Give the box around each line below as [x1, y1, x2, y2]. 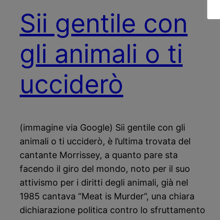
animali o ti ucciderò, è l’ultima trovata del [20, 136, 191, 147]
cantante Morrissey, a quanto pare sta [20, 150, 178, 161]
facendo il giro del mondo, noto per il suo [20, 164, 190, 174]
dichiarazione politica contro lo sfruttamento [20, 205, 205, 216]
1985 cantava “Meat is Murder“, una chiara [20, 191, 194, 202]
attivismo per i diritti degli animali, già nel [20, 177, 188, 188]
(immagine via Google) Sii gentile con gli [20, 122, 185, 133]
